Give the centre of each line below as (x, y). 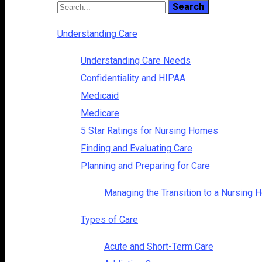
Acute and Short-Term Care (159, 246)
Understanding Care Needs (136, 60)
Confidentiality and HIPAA (133, 78)
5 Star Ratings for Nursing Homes (149, 130)
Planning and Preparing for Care (145, 166)
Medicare (100, 113)
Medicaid (100, 95)
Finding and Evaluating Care (137, 148)
